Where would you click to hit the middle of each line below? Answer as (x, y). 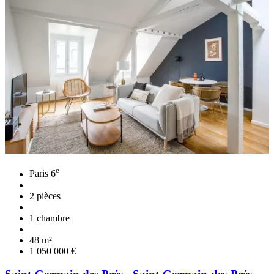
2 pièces (45, 196)
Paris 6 (43, 174)
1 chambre (50, 218)
